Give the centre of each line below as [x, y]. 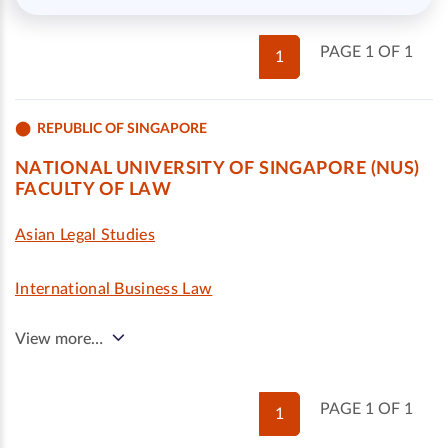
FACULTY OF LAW [93, 190]
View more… [59, 339]
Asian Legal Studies [85, 235]
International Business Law [114, 289]
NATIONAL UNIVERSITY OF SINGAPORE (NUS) [217, 169]
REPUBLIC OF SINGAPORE [122, 128]
